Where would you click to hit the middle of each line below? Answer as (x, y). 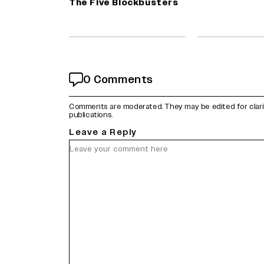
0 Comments (118, 80)
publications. (91, 115)
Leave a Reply (103, 132)
